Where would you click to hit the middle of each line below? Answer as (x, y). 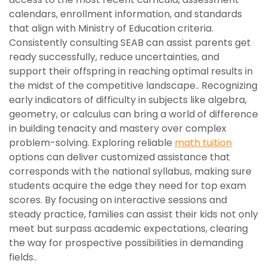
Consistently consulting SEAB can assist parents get (130, 43)
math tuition (203, 143)
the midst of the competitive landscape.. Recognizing (133, 86)
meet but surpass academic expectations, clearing (128, 229)
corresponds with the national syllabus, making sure (130, 171)
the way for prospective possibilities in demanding (126, 243)
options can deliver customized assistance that (119, 157)
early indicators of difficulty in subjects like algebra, (128, 100)
